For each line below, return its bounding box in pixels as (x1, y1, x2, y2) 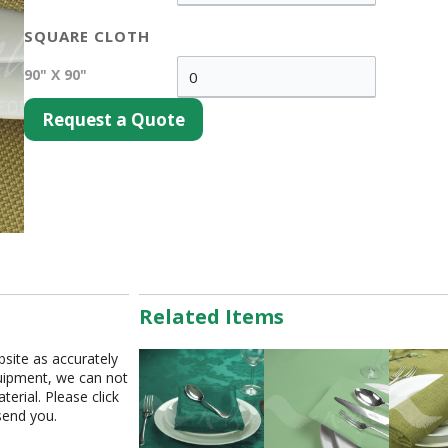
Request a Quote (42, 107, 185, 131)
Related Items (139, 303, 284, 331)
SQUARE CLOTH (24, 26, 150, 47)
